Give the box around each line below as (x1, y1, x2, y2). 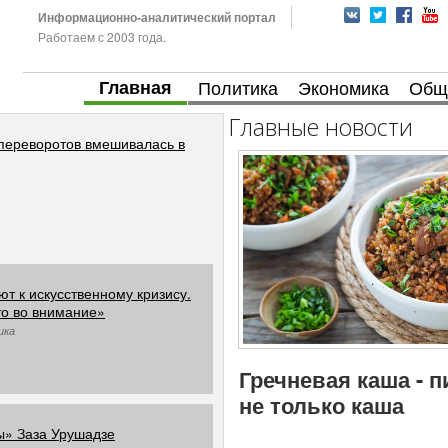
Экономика (298, 74, 389, 100)
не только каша (239, 388, 404, 421)
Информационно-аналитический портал (37, 8, 276, 26)
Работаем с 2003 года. (37, 28, 166, 45)
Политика (198, 74, 278, 100)
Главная (99, 74, 172, 100)
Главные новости (229, 111, 413, 144)
